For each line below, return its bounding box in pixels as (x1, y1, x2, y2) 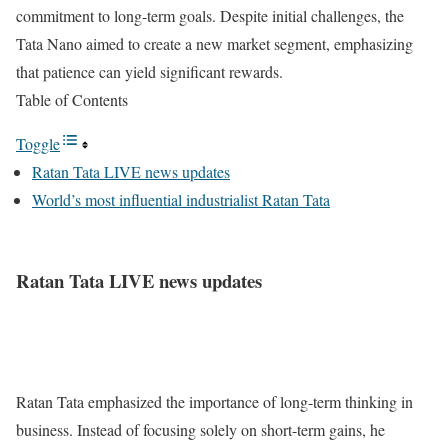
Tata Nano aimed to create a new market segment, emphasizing (16, 33, 413, 55)
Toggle (16, 133, 60, 155)
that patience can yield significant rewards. (16, 61, 283, 83)
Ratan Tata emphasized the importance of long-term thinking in (16, 390, 413, 412)
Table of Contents (16, 89, 128, 111)
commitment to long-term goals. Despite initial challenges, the (16, 5, 404, 27)
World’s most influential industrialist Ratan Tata (32, 189, 330, 211)
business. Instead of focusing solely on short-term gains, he (16, 418, 385, 440)
